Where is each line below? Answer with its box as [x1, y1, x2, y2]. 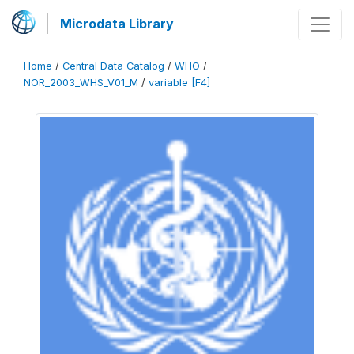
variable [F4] [149, 77, 210, 88]
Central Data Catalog [62, 60, 164, 72]
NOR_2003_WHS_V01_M [24, 77, 138, 88]
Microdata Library [60, 16, 174, 32]
